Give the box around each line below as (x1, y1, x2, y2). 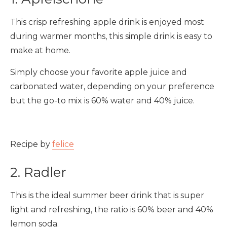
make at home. (10, 46, 70, 55)
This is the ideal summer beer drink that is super (10, 191, 204, 200)
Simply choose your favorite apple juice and (10, 67, 187, 77)
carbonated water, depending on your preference (10, 82, 214, 91)
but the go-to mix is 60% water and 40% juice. (10, 96, 195, 105)
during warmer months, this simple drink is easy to (10, 31, 212, 41)
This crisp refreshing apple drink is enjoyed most (10, 17, 204, 27)
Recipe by (10, 139, 52, 149)
